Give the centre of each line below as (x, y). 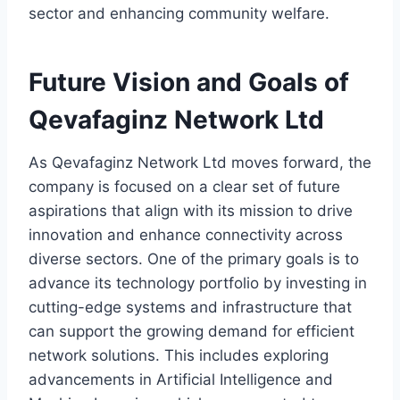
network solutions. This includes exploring (179, 356)
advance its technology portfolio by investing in (198, 283)
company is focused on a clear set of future (184, 187)
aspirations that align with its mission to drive (191, 211)
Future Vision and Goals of (189, 83)
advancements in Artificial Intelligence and (181, 380)
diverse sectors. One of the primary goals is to (194, 259)
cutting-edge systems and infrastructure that (190, 308)
